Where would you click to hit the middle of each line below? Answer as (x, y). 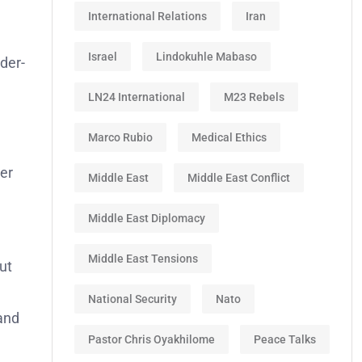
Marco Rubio (120, 137)
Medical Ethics (229, 137)
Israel (103, 56)
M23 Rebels (254, 97)
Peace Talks (285, 339)
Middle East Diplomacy (147, 218)
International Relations (147, 16)
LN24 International (137, 97)
